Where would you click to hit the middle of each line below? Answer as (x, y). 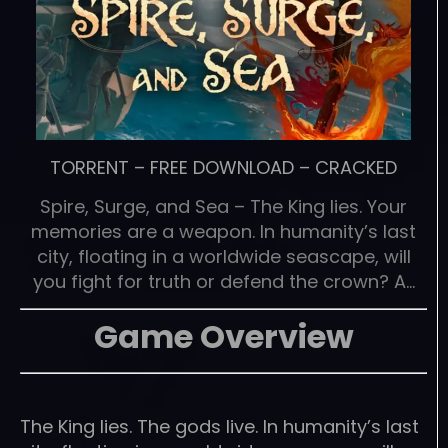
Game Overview (223, 337)
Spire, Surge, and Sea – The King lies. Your (223, 206)
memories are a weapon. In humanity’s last (223, 231)
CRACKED (356, 167)
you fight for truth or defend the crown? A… (223, 281)
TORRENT (89, 167)
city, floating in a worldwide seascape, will (223, 256)
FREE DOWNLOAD (222, 167)
